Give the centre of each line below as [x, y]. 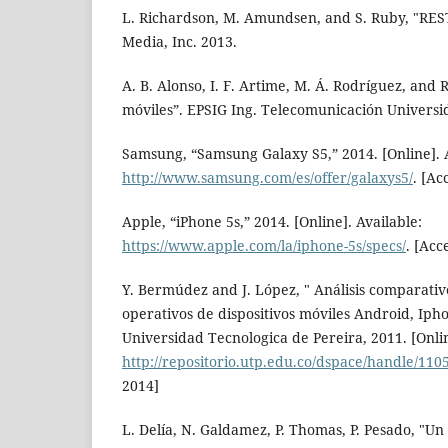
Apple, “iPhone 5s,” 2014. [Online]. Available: [272, 222]
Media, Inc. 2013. [179, 42]
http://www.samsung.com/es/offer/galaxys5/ [267, 178]
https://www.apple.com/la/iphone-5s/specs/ [264, 246]
